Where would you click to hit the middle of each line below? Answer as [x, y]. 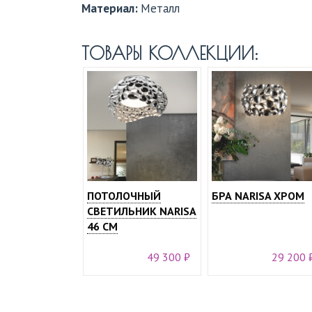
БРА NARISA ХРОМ [258, 196]
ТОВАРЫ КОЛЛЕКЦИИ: [173, 53]
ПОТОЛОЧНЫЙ [124, 196]
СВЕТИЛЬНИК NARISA [142, 211]
